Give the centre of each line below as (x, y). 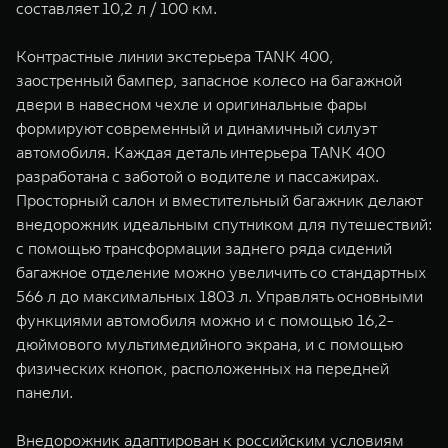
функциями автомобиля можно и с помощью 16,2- (204, 320)
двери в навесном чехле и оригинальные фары (191, 104)
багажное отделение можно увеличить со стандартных (221, 272)
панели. (44, 392)
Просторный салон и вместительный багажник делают (219, 200)
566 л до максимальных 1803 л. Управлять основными (219, 296)
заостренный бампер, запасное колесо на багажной (209, 80)
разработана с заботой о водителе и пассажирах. (197, 176)
